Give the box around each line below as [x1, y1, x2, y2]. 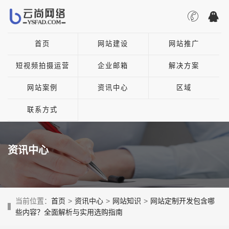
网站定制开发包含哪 [150, 196, 215, 205]
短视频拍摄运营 [15, 62, 70, 70]
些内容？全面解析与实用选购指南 [15, 208, 123, 216]
